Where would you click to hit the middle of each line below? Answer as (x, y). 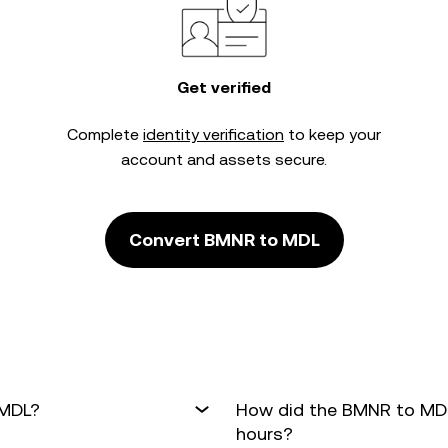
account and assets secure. (224, 159)
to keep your (332, 134)
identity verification (213, 134)
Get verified (224, 87)
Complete (105, 134)
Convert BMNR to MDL (224, 239)
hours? (264, 433)
